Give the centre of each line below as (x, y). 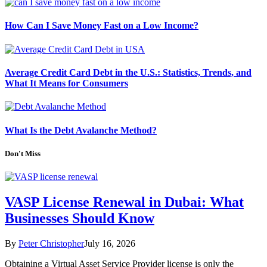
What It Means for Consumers (66, 83)
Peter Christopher (51, 243)
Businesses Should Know (80, 218)
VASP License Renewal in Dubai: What (124, 202)
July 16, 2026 (110, 243)
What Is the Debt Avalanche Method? (81, 130)
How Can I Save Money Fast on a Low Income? (102, 26)
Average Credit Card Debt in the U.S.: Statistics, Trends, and (128, 72)
